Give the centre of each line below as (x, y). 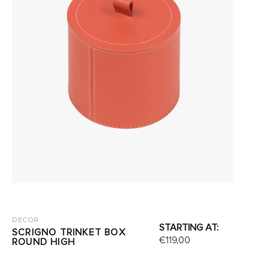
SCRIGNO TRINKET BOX (68, 232)
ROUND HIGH (43, 242)
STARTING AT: (189, 228)
